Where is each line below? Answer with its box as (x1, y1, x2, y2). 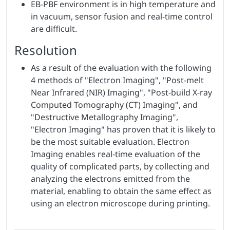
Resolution (14, 41, 77, 59)
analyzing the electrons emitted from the (31, 172, 190, 184)
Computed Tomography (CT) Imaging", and (31, 99, 198, 110)
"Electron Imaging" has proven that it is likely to (31, 123, 216, 135)
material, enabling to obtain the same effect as (31, 185, 212, 197)
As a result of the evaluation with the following (31, 62, 212, 73)
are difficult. (31, 23, 77, 34)
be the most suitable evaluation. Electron (31, 136, 189, 147)
